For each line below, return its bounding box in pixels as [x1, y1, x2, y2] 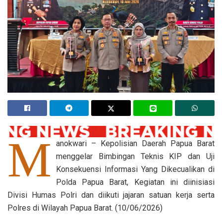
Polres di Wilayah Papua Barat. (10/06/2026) [7, 203, 163, 213]
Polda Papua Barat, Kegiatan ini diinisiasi [56, 177, 215, 187]
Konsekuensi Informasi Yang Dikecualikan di [56, 165, 215, 174]
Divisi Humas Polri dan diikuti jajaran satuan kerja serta [7, 190, 215, 200]
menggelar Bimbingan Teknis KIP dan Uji [56, 152, 215, 162]
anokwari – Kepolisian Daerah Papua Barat [56, 139, 215, 149]
